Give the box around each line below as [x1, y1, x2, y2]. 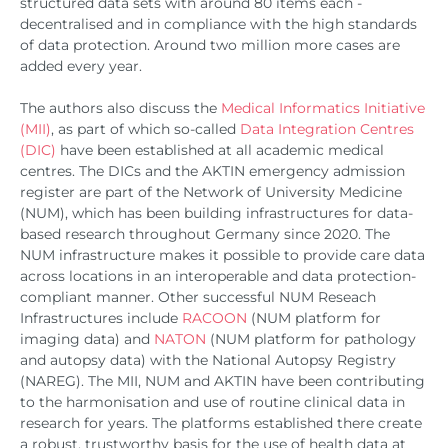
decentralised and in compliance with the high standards [20, 14, 417, 33]
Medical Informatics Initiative [221, 98, 425, 117]
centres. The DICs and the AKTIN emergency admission [20, 161, 405, 180]
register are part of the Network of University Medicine [20, 182, 402, 201]
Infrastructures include [20, 308, 178, 327]
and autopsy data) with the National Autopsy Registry [20, 350, 396, 369]
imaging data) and [20, 329, 154, 348]
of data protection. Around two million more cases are [20, 35, 400, 54]
